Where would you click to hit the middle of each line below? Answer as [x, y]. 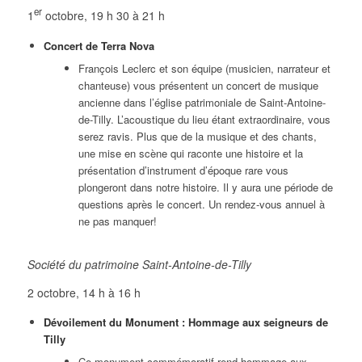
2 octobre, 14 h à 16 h [84, 292]
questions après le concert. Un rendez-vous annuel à [201, 204]
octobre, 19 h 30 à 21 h [103, 15]
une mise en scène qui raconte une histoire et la [190, 153]
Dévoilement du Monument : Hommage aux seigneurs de [185, 322]
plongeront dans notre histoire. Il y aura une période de [205, 187]
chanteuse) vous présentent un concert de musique [198, 85]
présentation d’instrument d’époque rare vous [183, 170]
